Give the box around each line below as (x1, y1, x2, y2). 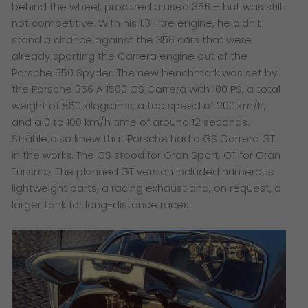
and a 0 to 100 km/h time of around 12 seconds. (12, 114, 250, 129)
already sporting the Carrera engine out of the (12, 48, 248, 63)
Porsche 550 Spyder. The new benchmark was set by (12, 65, 278, 80)
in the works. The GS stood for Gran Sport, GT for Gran (12, 147, 281, 162)
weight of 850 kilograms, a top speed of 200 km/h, (12, 98, 267, 113)
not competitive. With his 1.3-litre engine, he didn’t (12, 15, 262, 30)
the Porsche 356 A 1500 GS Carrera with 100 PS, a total (12, 81, 281, 96)
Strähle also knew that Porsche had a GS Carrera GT (12, 131, 276, 146)
